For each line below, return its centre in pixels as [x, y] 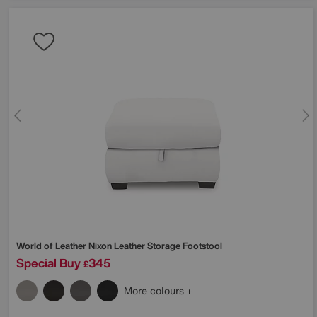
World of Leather [52, 246]
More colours [155, 291]
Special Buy [48, 263]
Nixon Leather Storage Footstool [155, 246]
